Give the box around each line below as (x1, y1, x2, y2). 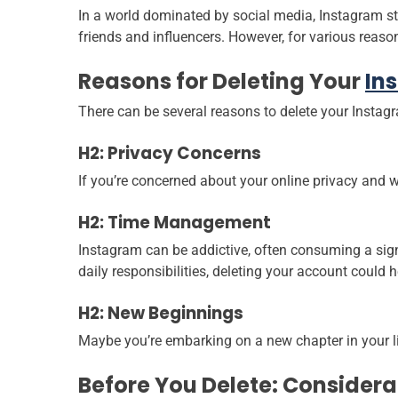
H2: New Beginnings (78, 301, 243, 326)
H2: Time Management (78, 211, 271, 235)
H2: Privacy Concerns (78, 141, 261, 166)
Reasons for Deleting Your (78, 67, 365, 97)
